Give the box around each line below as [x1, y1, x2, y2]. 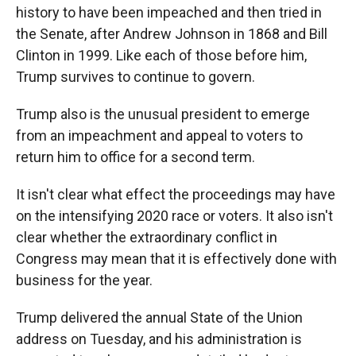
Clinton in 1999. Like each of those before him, [16, 47, 307, 64]
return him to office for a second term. [16, 149, 255, 166]
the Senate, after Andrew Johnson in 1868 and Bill [16, 25, 327, 43]
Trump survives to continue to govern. [16, 68, 255, 86]
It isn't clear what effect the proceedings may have [16, 186, 335, 203]
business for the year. [16, 272, 153, 289]
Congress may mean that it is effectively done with [16, 250, 337, 268]
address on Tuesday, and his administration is [16, 331, 302, 348]
